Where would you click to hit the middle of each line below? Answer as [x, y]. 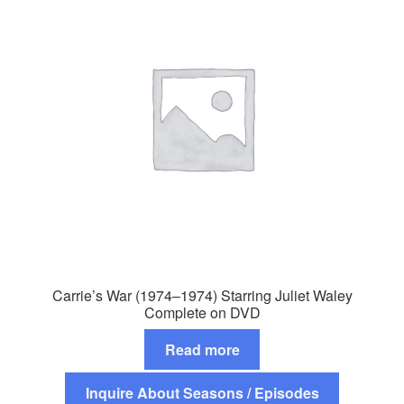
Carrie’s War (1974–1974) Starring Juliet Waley [202, 296]
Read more [202, 349]
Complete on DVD [202, 313]
